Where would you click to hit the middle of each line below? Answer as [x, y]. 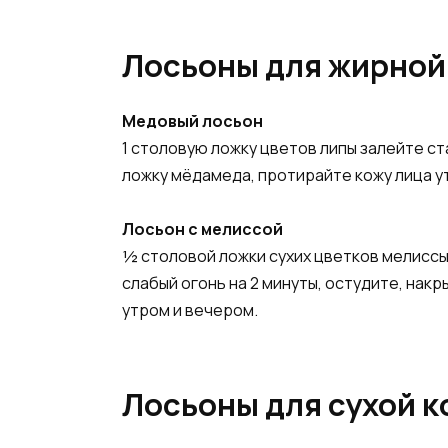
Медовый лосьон [192, 120]
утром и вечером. [190, 310]
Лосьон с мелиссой [202, 229]
